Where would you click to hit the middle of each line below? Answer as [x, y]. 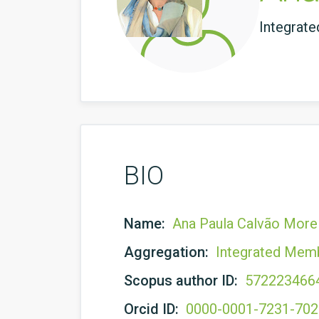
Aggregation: [168, 252]
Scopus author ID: [183, 281]
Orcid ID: [153, 309]
